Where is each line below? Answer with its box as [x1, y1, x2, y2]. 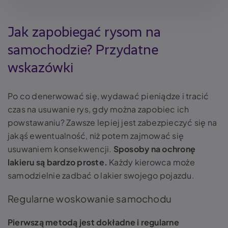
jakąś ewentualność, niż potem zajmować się [8, 130, 184, 141]
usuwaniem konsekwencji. [8, 144, 113, 154]
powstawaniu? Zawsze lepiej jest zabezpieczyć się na [8, 117, 217, 128]
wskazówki [8, 61, 73, 75]
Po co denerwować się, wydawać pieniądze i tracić [8, 91, 209, 101]
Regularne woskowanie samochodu [8, 193, 172, 205]
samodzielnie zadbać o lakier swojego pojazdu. [8, 170, 194, 181]
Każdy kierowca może [107, 157, 195, 167]
